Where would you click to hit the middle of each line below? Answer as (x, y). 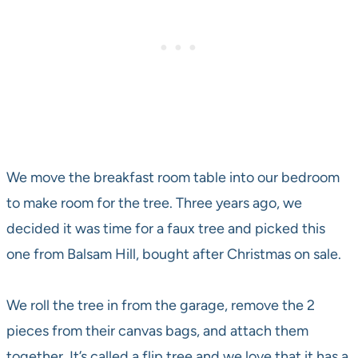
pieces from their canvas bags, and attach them (157, 330)
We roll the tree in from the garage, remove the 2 (161, 305)
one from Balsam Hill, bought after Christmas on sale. (174, 254)
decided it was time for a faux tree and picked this (166, 228)
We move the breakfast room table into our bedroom (173, 177)
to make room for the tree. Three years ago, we (154, 203)
